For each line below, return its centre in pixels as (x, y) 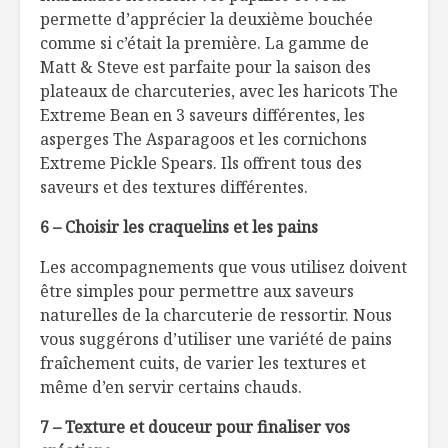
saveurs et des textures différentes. (174, 186)
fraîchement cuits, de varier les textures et (203, 362)
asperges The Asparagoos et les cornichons (203, 138)
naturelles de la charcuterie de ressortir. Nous (216, 314)
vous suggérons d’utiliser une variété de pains (216, 338)
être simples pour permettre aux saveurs (197, 290)
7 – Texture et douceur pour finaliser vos (195, 426)
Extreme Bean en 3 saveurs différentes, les (202, 114)
